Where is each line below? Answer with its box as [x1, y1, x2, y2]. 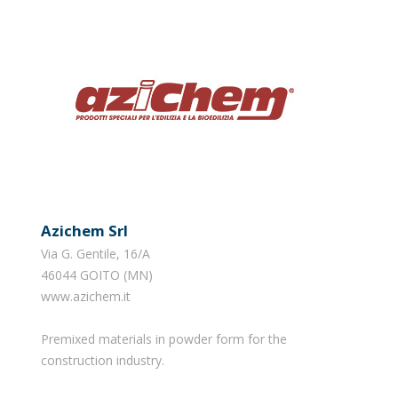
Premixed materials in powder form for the [40, 330, 287, 347]
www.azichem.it [40, 287, 131, 305]
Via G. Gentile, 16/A [40, 244, 150, 262]
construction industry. [40, 351, 164, 369]
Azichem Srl [51, 219, 128, 241]
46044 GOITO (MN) [40, 266, 153, 283]
